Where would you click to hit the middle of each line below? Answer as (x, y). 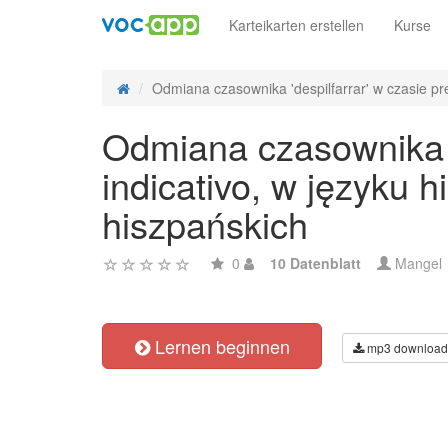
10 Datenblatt (315, 263)
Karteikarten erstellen (296, 25)
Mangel (416, 263)
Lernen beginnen (219, 346)
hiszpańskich (205, 223)
